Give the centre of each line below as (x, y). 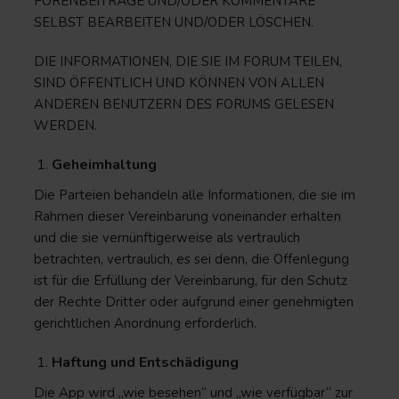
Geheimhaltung (104, 165)
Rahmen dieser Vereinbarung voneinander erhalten (187, 216)
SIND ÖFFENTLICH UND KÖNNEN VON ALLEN (179, 83)
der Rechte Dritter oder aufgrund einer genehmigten (194, 302)
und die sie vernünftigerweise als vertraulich (167, 238)
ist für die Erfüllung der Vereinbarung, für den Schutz (191, 281)
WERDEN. (65, 126)
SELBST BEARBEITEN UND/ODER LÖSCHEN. (174, 22)
